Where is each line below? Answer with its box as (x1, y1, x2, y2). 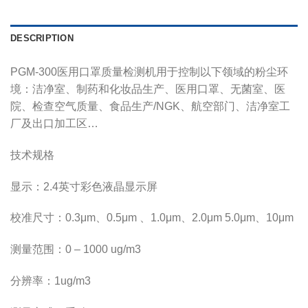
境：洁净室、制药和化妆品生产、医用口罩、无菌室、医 (10, 83, 285, 96)
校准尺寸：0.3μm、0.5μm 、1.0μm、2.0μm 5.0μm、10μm (10, 212, 294, 224)
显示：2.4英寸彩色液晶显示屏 (10, 180, 157, 192)
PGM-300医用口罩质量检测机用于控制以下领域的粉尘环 (10, 66, 288, 78)
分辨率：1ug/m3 (10, 275, 91, 287)
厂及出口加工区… (10, 118, 98, 130)
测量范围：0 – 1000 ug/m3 (10, 243, 141, 256)
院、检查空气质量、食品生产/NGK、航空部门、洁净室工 (10, 100, 290, 113)
